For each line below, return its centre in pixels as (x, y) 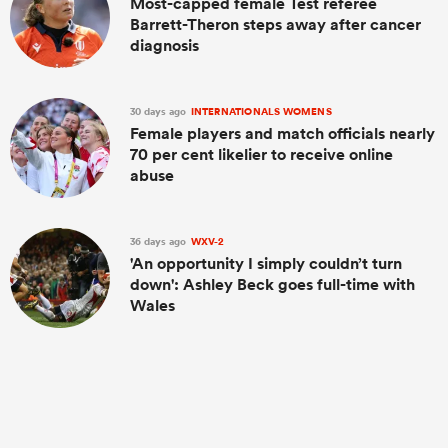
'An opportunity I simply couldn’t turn (266, 263)
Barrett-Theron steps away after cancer (275, 24)
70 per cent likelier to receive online (261, 154)
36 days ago (159, 241)
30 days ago (159, 111)
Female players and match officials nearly (282, 133)
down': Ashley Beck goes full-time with (272, 284)
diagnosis (164, 45)
